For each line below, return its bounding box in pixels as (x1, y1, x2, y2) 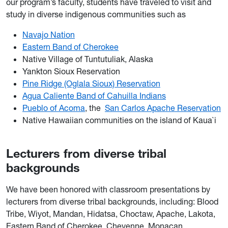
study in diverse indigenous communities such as (6, 9, 188, 20)
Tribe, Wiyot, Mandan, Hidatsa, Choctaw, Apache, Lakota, (6, 209, 215, 219)
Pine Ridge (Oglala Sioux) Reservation (22, 78, 160, 89)
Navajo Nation (22, 30, 75, 40)
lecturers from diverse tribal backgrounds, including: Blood (6, 196, 218, 207)
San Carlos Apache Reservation (105, 103, 221, 113)
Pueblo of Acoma (22, 103, 85, 113)
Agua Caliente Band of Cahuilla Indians (22, 91, 166, 101)
